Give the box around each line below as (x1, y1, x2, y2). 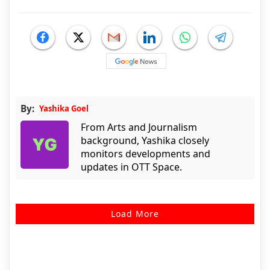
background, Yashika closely (81, 134, 209, 148)
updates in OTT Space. (81, 160, 182, 174)
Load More (111, 208, 159, 220)
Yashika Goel (39, 103, 89, 115)
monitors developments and (81, 147, 210, 161)
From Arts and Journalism (81, 121, 197, 134)
